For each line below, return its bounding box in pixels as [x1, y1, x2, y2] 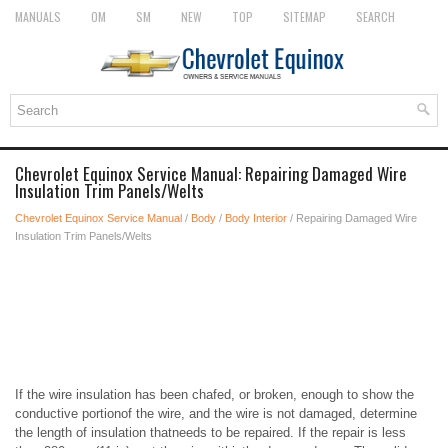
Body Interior [225, 212, 287, 224]
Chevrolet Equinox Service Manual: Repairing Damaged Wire [15, 161, 407, 186]
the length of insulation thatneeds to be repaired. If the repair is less [15, 425, 406, 440]
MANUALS [15, 8, 61, 25]
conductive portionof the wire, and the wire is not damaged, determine [15, 406, 417, 421]
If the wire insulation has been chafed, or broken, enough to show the [15, 387, 414, 402]
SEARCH [356, 8, 395, 25]
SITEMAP [283, 8, 326, 25]
